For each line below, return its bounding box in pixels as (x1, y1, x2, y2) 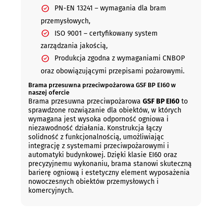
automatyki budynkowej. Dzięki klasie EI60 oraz (28, 150, 177, 159)
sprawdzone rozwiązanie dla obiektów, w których (28, 106, 181, 114)
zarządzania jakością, (40, 42, 108, 51)
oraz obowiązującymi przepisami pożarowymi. (40, 67, 184, 76)
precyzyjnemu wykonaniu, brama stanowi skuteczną (28, 159, 192, 168)
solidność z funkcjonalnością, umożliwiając (28, 132, 164, 141)
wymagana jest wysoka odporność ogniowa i (28, 114, 168, 123)
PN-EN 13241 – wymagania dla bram (54, 3, 166, 12)
